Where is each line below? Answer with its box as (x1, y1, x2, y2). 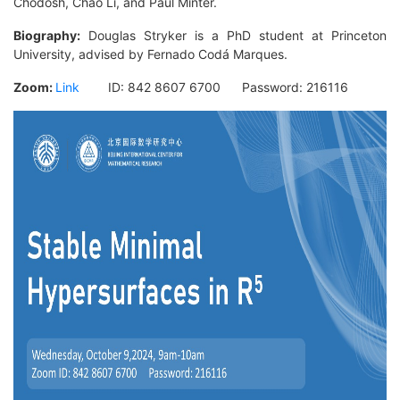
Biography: (13, 28, 80, 44)
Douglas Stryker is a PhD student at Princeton (80, 28, 387, 44)
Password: (221, 79, 306, 96)
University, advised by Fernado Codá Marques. (13, 46, 287, 62)
